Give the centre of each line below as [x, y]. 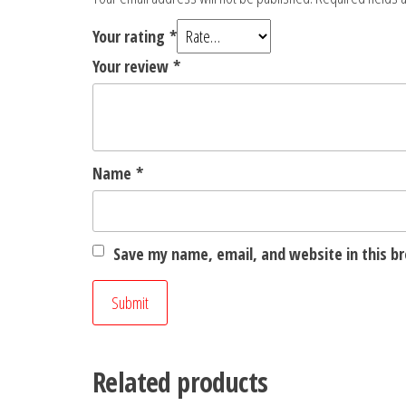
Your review [133, 67]
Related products [180, 382]
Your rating [131, 37]
